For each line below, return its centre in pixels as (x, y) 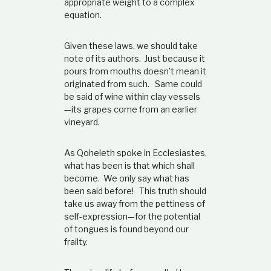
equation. (84, 15)
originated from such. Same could (133, 84)
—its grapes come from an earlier (130, 109)
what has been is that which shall (129, 166)
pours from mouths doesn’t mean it (135, 71)
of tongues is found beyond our (126, 229)
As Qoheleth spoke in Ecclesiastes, (135, 153)
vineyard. (82, 122)
